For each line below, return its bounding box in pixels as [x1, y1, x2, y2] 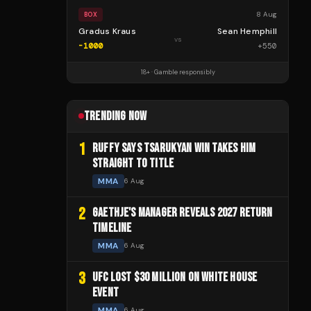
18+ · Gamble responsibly [140, 67, 215, 76]
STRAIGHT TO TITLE [92, 155, 174, 171]
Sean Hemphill [217, 25, 277, 37]
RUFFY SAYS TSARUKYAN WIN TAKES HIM [92, 140, 256, 155]
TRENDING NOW [84, 108, 147, 124]
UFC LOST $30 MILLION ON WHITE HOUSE [92, 269, 258, 285]
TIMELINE [92, 220, 132, 235]
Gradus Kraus [78, 25, 136, 37]
